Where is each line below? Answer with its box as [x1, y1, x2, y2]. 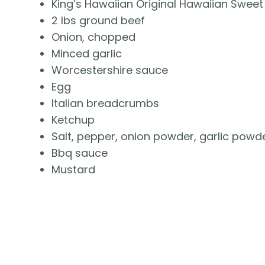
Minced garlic [51, 46, 122, 62]
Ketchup [51, 112, 95, 128]
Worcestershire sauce [51, 63, 168, 78]
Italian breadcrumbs [51, 96, 159, 111]
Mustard [51, 162, 95, 177]
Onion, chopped [51, 30, 135, 45]
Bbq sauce [51, 146, 108, 161]
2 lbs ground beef [51, 13, 145, 28]
